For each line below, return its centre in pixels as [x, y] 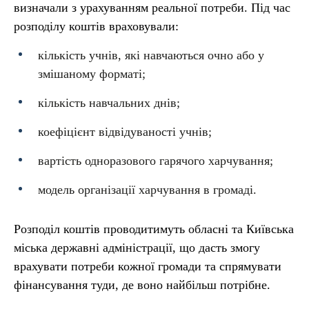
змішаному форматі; [92, 74]
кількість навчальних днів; [109, 103]
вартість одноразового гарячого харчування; [156, 161]
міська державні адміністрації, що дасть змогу [137, 248]
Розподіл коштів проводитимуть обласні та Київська [154, 229]
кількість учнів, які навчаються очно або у [151, 55]
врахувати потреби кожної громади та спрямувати [148, 266]
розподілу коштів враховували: [96, 26]
